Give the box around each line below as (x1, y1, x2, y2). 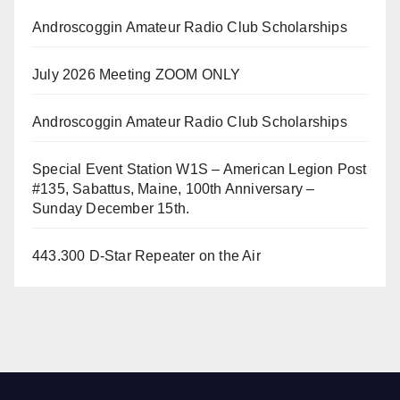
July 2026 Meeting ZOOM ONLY (32, 67, 241, 83)
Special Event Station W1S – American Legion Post (32, 162, 367, 178)
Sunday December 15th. (32, 201, 190, 217)
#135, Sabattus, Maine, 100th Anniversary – (32, 181, 315, 197)
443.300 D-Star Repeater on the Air (32, 248, 261, 264)
